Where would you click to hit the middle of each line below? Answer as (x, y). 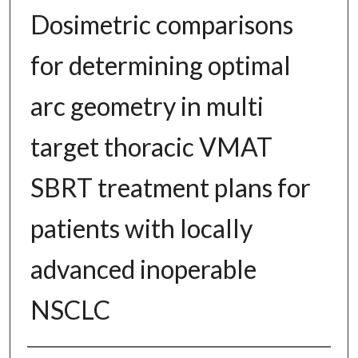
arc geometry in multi (147, 105)
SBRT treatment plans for (170, 187)
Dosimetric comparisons (161, 24)
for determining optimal (160, 65)
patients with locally (141, 228)
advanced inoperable (143, 268)
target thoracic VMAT (151, 146)
